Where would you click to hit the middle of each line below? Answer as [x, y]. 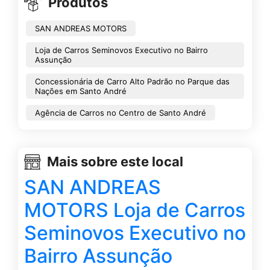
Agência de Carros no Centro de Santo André [121, 112]
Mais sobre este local [115, 162]
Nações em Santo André [81, 91]
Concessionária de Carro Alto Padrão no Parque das [132, 81]
